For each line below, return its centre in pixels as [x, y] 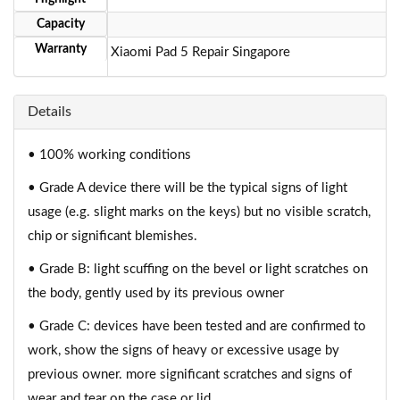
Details [50, 112]
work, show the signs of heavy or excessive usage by [183, 350]
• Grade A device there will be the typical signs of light [187, 188]
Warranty [60, 49]
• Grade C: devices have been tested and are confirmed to [197, 326]
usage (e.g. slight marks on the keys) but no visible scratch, [199, 212]
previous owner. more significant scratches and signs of [190, 375]
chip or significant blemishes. [112, 236]
